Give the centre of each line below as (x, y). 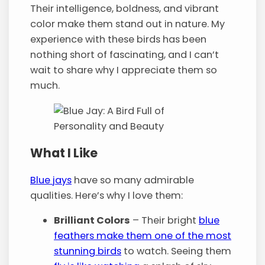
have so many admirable (133, 180)
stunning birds (88, 251)
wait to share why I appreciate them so (124, 70)
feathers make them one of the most (143, 235)
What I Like (64, 153)
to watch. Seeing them (177, 251)
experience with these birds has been (119, 40)
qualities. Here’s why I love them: (107, 195)
